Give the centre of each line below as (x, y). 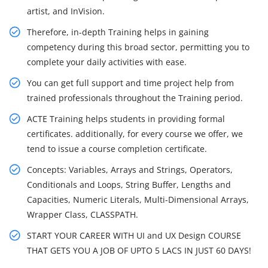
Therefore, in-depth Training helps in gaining (118, 32)
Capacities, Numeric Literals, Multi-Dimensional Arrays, (138, 200)
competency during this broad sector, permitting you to (138, 47)
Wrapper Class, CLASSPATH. (83, 215)
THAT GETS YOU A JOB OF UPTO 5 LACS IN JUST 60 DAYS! (139, 251)
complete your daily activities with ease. (107, 62)
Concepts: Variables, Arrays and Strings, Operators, (130, 170)
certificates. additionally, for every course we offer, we (135, 134)
